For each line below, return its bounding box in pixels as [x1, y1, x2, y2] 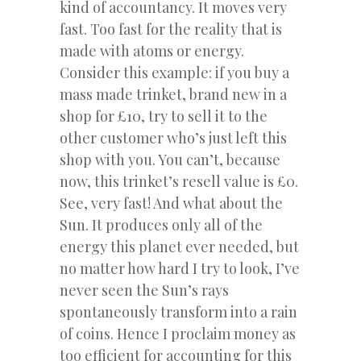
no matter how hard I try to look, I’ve [60, 258, 300, 278]
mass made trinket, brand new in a [60, 84, 287, 104]
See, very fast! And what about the [60, 193, 283, 213]
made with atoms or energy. [60, 40, 244, 60]
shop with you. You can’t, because [60, 149, 280, 169]
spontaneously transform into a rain [60, 301, 297, 322]
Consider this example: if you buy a [60, 62, 289, 82]
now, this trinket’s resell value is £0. [60, 171, 298, 191]
